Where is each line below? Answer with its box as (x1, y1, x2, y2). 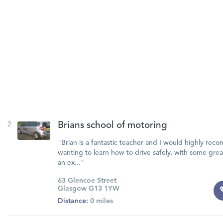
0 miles (88, 198, 113, 205)
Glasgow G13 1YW (57, 185, 119, 192)
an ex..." (57, 159, 84, 166)
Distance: (57, 198, 88, 205)
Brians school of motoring (57, 121, 167, 130)
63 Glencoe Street (57, 177, 116, 184)
